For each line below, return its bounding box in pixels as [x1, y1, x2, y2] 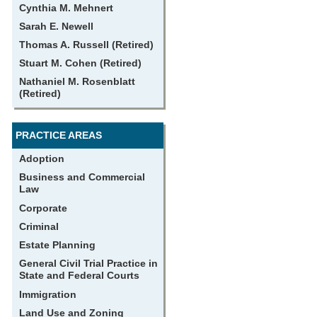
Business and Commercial [18, 171, 145, 183]
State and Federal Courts [18, 270, 139, 282]
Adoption [18, 153, 64, 164]
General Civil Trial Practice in [18, 258, 158, 269]
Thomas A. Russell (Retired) [18, 39, 154, 50]
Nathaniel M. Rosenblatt [18, 76, 135, 87]
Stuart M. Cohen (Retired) [18, 57, 142, 69]
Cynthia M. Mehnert [18, 2, 113, 13]
